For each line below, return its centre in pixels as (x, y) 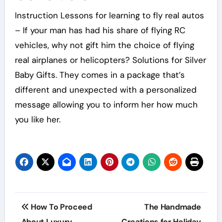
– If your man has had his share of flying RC (100, 30)
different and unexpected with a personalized (106, 89)
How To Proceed (60, 207)
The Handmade (173, 207)
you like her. (37, 119)
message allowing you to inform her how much (106, 104)
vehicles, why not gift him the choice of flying (104, 45)
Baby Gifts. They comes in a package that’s (100, 75)
